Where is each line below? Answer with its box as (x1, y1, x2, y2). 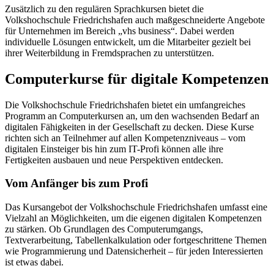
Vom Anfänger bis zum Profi (5, 177, 148, 190)
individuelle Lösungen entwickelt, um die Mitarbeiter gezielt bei (5, 36, 251, 47)
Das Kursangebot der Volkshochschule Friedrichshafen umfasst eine (5, 202, 267, 213)
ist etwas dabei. (5, 257, 64, 268)
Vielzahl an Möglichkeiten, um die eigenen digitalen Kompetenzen (5, 213, 262, 224)
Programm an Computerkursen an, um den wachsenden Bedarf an (5, 110, 259, 121)
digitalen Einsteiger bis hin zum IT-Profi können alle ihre (5, 143, 223, 154)
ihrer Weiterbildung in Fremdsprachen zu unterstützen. (5, 47, 214, 58)
